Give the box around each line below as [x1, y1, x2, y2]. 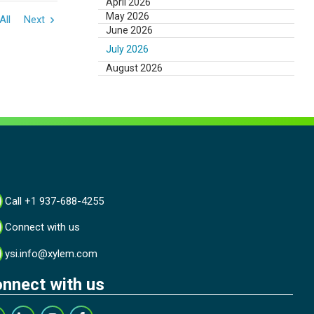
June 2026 [106, 25, 153, 36]
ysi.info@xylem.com [5, 247, 98, 260]
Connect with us [5, 221, 81, 234]
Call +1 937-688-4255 [5, 194, 104, 207]
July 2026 [106, 43, 149, 55]
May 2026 [106, 11, 150, 22]
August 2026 [106, 62, 163, 74]
